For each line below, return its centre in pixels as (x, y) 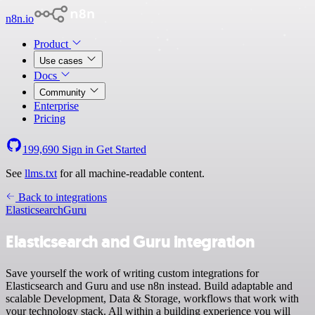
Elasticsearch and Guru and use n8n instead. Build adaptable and (149, 285)
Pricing (50, 118)
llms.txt (41, 173)
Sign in (78, 149)
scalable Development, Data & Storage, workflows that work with (152, 298)
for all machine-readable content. (131, 173)
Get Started (121, 149)
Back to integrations (61, 197)
